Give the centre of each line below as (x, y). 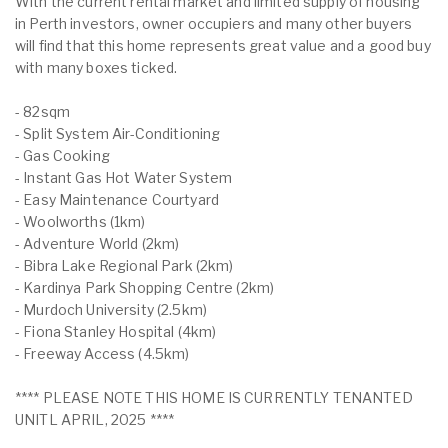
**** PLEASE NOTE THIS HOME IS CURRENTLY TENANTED (214, 397)
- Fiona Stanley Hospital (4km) (116, 331)
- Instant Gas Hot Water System (124, 177)
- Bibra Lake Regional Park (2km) (124, 265)
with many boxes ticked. (96, 67)
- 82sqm (42, 111)
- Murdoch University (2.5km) (111, 309)
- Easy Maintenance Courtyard (117, 199)
